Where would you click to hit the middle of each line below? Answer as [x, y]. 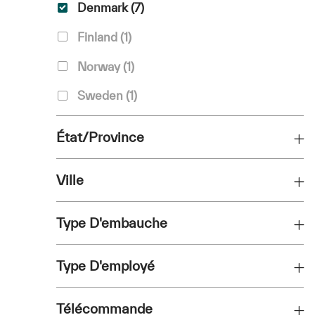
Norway [99, 66]
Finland [97, 37]
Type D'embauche [112, 223]
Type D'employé [105, 266]
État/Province [100, 137]
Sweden [100, 96]
